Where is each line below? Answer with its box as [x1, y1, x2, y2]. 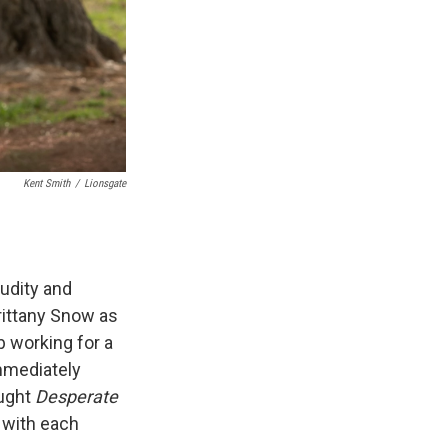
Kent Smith [23, 177, 70, 191]
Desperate [35, 386, 118, 408]
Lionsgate [84, 177, 126, 191]
